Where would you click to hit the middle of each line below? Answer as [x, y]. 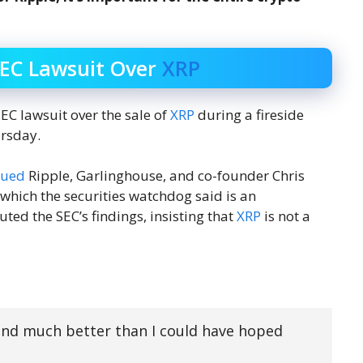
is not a [286, 216]
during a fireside [249, 114]
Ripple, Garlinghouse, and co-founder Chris [165, 175]
